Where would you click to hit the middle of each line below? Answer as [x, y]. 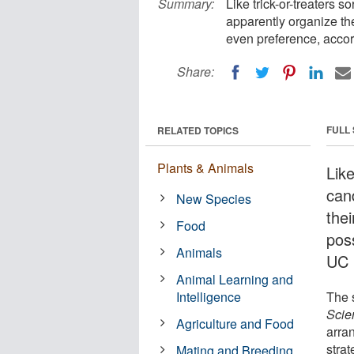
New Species [214, 198]
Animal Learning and [235, 279]
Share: [196, 72]
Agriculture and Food [235, 323]
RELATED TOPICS [198, 130]
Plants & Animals [205, 168]
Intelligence [209, 296]
